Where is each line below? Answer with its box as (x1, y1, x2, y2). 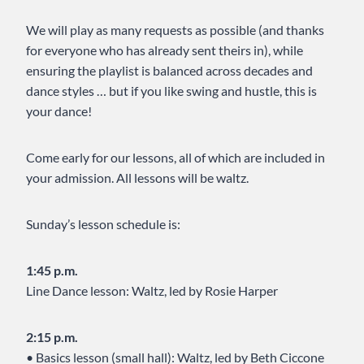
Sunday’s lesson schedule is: (26, 216, 180, 232)
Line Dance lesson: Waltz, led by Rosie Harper (26, 283, 278, 299)
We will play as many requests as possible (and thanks (26, 22, 324, 38)
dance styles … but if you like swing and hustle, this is (26, 83, 317, 99)
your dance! (26, 103, 92, 119)
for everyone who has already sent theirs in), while (26, 42, 303, 58)
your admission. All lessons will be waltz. (26, 170, 249, 186)
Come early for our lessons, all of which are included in (26, 149, 325, 166)
